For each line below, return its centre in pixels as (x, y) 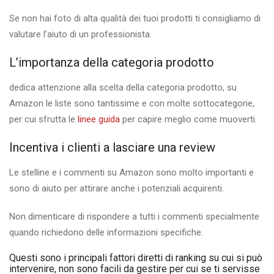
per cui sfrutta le (43, 120)
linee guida (99, 120)
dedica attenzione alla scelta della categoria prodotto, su (123, 88)
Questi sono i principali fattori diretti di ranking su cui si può (136, 258)
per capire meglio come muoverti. (188, 120)
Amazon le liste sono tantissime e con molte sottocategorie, (132, 104)
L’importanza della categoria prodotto (112, 63)
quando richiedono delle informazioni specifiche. (106, 233)
